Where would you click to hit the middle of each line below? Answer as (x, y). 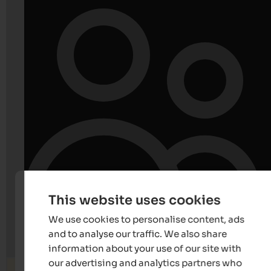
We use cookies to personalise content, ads (146, 219)
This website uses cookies (134, 200)
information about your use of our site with (145, 248)
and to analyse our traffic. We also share (137, 234)
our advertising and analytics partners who (145, 263)
